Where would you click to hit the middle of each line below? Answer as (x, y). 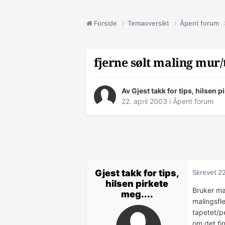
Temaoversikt (149, 23)
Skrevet (205, 173)
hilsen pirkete (137, 184)
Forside (105, 23)
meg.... (137, 194)
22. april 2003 (144, 101)
